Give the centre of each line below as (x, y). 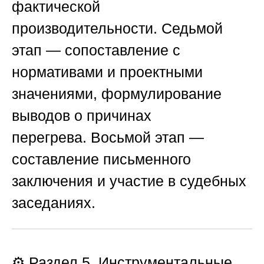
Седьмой (192, 29)
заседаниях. (54, 203)
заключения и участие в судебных (129, 181)
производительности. (87, 29)
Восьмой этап (138, 138)
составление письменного (101, 159)
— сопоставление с (111, 50)
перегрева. (51, 138)
